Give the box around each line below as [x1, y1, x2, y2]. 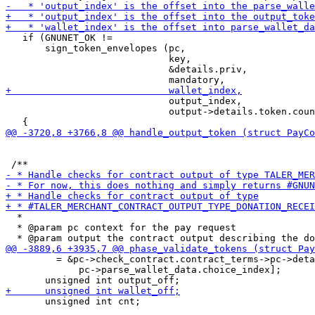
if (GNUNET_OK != [6, 32, 112, 43]
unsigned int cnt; [6, 296, 141, 307]
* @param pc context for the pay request [6, 222, 236, 233]
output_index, [6, 96, 242, 106]
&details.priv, [6, 64, 247, 75]
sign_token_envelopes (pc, [6, 43, 186, 53]
